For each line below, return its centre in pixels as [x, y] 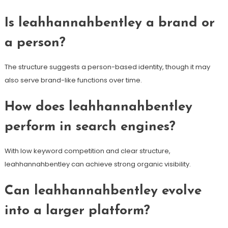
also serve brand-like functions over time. [73, 80]
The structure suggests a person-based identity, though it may [107, 67]
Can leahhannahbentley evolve [103, 191]
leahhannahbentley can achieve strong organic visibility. [97, 164]
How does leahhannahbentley [98, 107]
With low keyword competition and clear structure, [87, 151]
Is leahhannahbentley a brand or [109, 23]
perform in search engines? [90, 127]
